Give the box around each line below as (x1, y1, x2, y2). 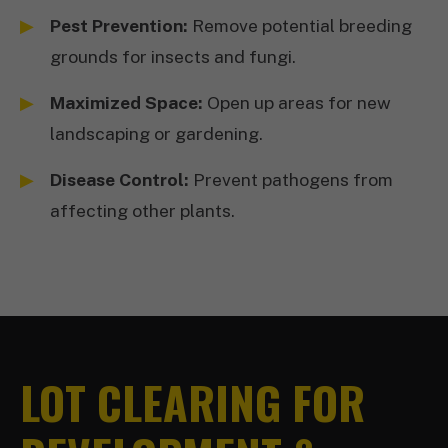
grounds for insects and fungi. (50, 46, 296, 67)
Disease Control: (50, 169, 189, 190)
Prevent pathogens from (189, 169, 393, 190)
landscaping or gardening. (50, 123, 263, 144)
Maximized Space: (50, 92, 203, 113)
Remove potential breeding (188, 15, 412, 36)
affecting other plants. (50, 200, 235, 221)
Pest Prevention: (50, 15, 188, 36)
